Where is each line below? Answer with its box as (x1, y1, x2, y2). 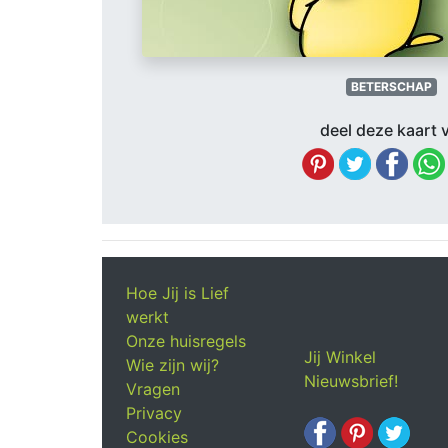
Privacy (126, 403, 182, 423)
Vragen (126, 379, 180, 399)
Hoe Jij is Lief (126, 283, 229, 303)
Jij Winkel (304, 347, 376, 367)
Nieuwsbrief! (304, 371, 398, 391)
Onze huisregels (126, 331, 246, 351)
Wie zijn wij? (126, 355, 219, 375)
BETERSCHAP (351, 79, 432, 94)
